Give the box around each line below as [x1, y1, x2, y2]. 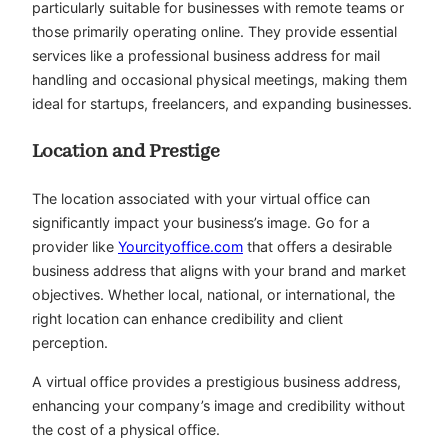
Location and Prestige [32, 138, 220, 164]
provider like [32, 238, 118, 256]
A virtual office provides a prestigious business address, [32, 372, 401, 390]
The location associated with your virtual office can [32, 190, 370, 208]
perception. [32, 334, 108, 352]
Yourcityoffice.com [118, 238, 243, 256]
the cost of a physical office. [32, 420, 220, 438]
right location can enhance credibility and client [32, 310, 343, 328]
